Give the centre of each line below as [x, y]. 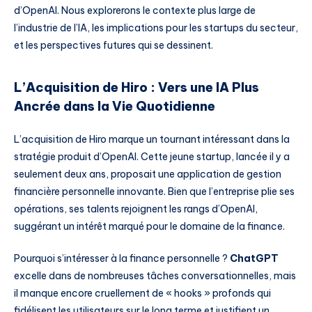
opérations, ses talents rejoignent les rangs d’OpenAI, [136, 209]
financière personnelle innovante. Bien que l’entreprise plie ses [154, 192]
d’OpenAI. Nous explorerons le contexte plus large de [135, 11]
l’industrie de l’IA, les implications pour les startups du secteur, [156, 28]
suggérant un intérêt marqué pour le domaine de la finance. [149, 227]
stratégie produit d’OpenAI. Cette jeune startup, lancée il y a [152, 157]
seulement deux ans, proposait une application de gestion [148, 174]
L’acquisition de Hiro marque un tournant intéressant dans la [152, 140]
